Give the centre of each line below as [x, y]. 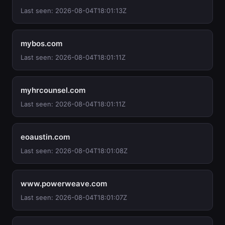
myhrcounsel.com [53, 90]
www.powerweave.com [64, 184]
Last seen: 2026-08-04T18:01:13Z [74, 11]
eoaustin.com [45, 137]
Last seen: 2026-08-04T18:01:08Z [74, 151]
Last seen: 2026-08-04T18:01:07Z [74, 197]
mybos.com [41, 43]
